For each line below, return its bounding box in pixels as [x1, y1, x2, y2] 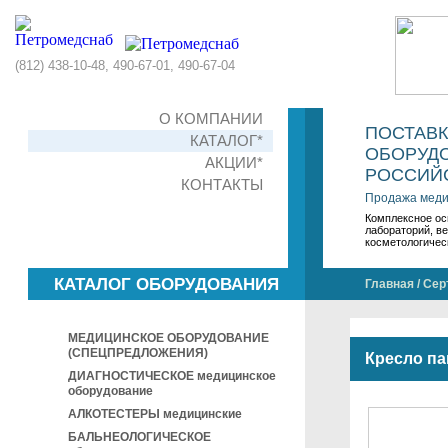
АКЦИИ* [205, 154, 263, 171]
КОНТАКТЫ [181, 176, 263, 193]
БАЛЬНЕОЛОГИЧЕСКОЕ [68, 430, 211, 444]
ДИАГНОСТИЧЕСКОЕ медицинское [68, 369, 276, 383]
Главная [365, 277, 414, 291]
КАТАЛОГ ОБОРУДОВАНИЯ [54, 275, 279, 294]
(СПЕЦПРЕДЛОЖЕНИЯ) [68, 346, 208, 360]
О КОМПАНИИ [159, 110, 263, 127]
